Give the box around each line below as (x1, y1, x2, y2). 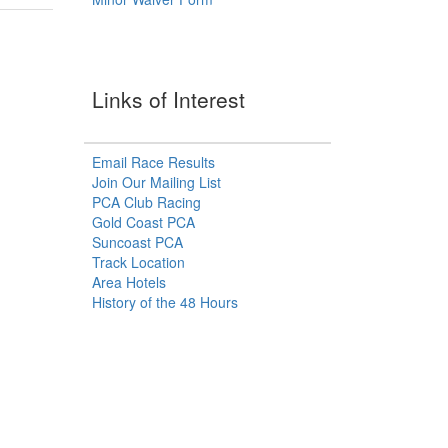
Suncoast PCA (91, 232, 183, 253)
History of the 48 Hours (91, 292, 238, 313)
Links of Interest (91, 84, 245, 115)
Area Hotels (91, 272, 166, 293)
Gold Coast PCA (91, 212, 195, 233)
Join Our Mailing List (91, 172, 221, 193)
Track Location (91, 252, 185, 273)
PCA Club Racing (91, 192, 201, 213)
